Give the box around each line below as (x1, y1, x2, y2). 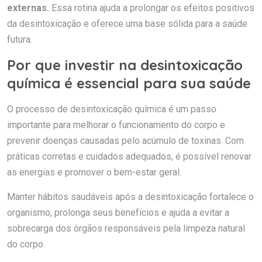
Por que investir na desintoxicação (7, 56, 243, 74)
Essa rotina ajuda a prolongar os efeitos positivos (49, 2, 254, 13)
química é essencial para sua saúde (7, 74, 251, 92)
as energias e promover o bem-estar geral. (7, 166, 181, 178)
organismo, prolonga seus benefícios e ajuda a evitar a (7, 206, 229, 218)
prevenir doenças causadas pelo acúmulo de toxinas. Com (7, 135, 244, 146)
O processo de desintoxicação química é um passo (7, 103, 216, 115)
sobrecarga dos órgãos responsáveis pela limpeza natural (7, 222, 245, 234)
